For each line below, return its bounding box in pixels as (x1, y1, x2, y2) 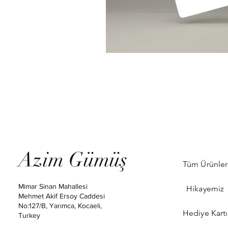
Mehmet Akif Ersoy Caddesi (18, 192, 105, 200)
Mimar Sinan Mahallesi (18, 182, 88, 190)
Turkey (18, 211, 41, 219)
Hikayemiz (186, 184, 224, 193)
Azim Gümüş (18, 147, 128, 173)
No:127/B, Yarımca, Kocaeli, (18, 202, 102, 210)
